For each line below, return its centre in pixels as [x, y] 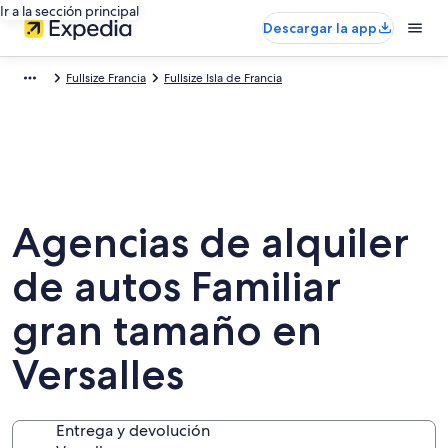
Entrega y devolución [133, 430]
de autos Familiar [176, 286]
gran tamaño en [167, 330]
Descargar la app [320, 28]
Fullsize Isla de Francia [223, 78]
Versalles [98, 374]
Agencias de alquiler [210, 242]
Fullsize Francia [106, 78]
